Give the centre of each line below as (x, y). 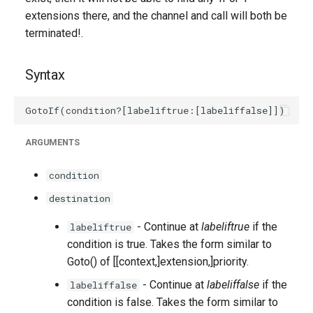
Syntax (45, 75)
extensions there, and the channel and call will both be (156, 16)
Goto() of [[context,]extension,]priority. (158, 262)
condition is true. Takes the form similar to (169, 244)
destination (80, 198)
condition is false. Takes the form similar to (173, 302)
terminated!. (54, 33)
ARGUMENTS (52, 142)
